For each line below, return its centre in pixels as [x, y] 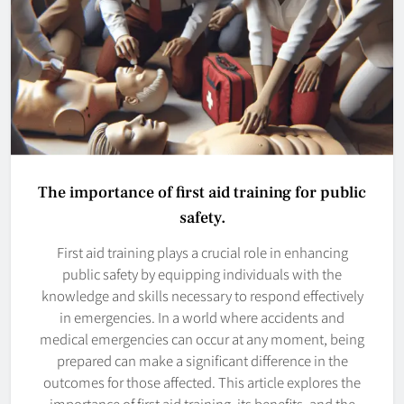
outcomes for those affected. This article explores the [202, 382]
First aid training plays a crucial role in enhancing [202, 252]
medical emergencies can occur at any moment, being [202, 339]
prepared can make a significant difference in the [202, 361]
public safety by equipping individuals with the [202, 274]
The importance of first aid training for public [202, 193]
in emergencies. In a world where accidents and [202, 317]
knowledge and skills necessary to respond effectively [202, 296]
